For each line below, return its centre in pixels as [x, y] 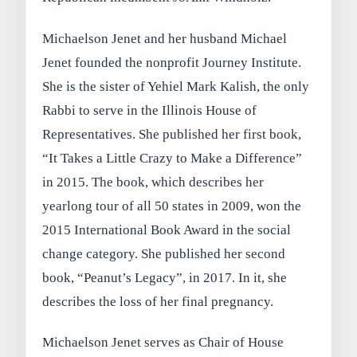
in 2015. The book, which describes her [153, 182]
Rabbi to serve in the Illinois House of [150, 110]
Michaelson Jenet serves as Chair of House [163, 343]
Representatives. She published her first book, [172, 134]
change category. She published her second [164, 253]
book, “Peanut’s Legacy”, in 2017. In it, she [165, 277]
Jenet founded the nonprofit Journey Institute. [172, 62]
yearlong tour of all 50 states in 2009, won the [172, 206]
